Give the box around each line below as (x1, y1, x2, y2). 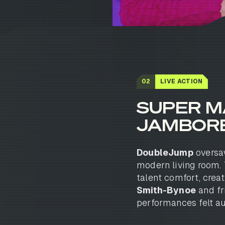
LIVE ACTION (160, 78, 203, 85)
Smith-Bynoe (137, 184, 196, 195)
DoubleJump (137, 147, 193, 158)
